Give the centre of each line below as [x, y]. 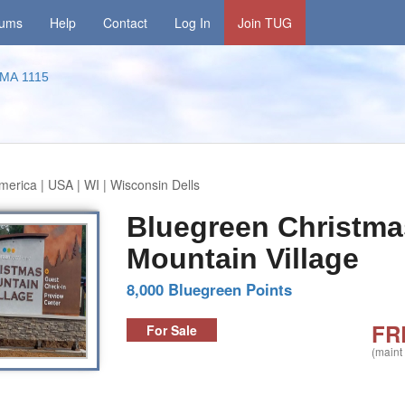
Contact [126, 23]
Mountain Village [243, 259]
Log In [193, 23]
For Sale [172, 330]
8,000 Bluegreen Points [210, 289]
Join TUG [265, 23]
